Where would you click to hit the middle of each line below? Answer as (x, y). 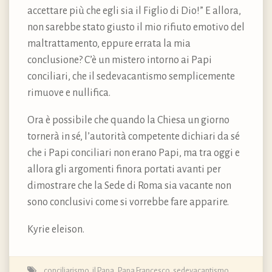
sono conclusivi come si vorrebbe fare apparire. (128, 202)
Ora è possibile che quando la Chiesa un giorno (128, 120)
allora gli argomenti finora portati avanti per (124, 169)
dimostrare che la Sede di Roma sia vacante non (129, 185)
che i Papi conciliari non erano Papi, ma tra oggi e (134, 153)
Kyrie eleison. (56, 229)
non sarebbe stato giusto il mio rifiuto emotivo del (136, 27)
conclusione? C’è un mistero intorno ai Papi (120, 60)
